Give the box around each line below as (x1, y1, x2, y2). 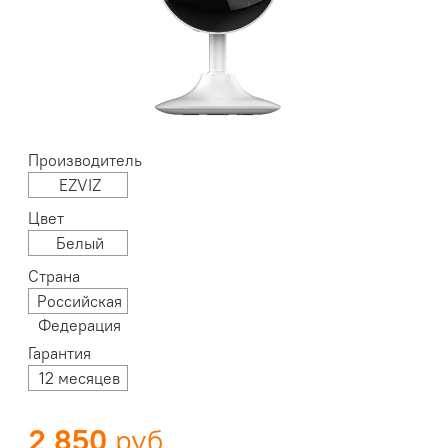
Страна (28, 266, 81, 287)
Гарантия (28, 343, 92, 364)
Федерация (38, 315, 122, 336)
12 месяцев (39, 368, 121, 389)
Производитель (28, 150, 143, 171)
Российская (37, 291, 123, 312)
